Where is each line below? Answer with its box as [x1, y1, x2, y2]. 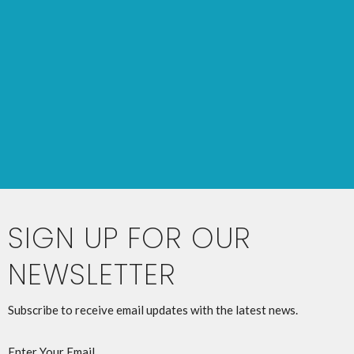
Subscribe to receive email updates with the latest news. [8, 303, 298, 318]
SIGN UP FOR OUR [8, 218, 251, 259]
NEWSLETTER [8, 254, 176, 296]
